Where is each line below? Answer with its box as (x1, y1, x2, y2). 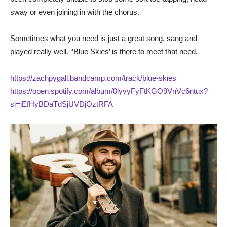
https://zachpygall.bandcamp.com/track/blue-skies (10, 73, 176, 82)
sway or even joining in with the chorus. (10, 7, 139, 16)
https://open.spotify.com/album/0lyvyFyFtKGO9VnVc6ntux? (10, 86, 208, 95)
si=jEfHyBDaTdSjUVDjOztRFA (10, 99, 113, 108)
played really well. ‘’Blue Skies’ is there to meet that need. (10, 47, 198, 56)
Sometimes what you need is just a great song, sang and (10, 33, 197, 43)
